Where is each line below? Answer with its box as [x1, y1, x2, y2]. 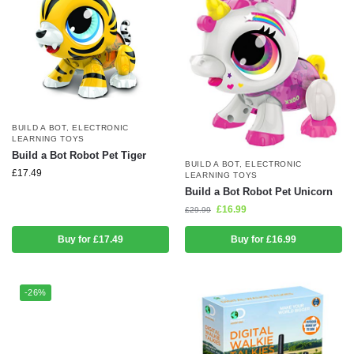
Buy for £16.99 [231, 233, 296, 245]
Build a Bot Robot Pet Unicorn [185, 185, 333, 198]
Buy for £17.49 [58, 233, 123, 245]
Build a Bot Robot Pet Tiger [12, 149, 146, 161]
